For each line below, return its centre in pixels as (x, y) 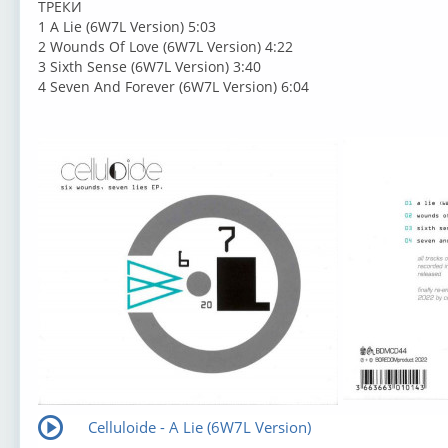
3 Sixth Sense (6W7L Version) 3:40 (149, 66)
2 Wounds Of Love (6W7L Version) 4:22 (165, 46)
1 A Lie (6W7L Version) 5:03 (126, 26)
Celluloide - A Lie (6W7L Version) (199, 427)
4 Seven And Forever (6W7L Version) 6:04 (173, 86)
